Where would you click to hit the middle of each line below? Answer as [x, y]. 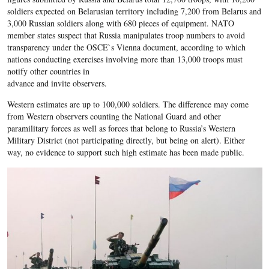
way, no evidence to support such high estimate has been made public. [125, 153]
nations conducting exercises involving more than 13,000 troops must [125, 59]
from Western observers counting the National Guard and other [114, 116]
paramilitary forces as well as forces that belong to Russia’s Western [121, 128]
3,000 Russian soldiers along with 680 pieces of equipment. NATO [120, 23]
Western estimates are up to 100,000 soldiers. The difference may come [128, 104]
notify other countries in [48, 71]
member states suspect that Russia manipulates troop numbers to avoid [126, 35]
